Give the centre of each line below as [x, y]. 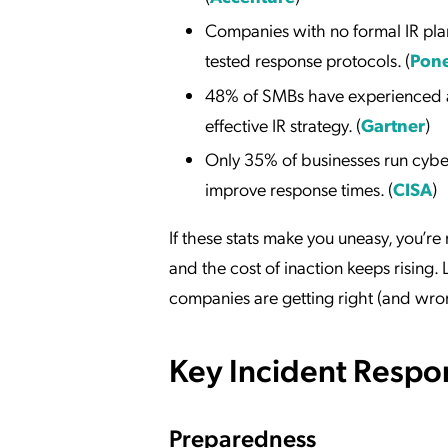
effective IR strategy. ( [283, 124]
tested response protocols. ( [307, 60]
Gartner [393, 124]
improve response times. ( [299, 189]
